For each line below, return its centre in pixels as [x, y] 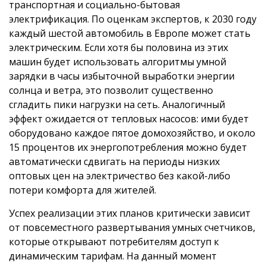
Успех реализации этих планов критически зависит [130, 213]
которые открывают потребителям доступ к [114, 242]
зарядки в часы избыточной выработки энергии [122, 76]
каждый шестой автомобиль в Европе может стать [130, 34]
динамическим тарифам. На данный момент [113, 256]
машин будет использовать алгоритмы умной [118, 62]
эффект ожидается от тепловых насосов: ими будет [129, 119]
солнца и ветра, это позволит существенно [111, 91]
